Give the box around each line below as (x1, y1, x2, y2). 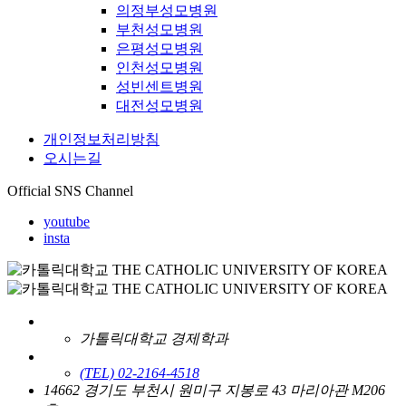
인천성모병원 (116, 59, 203, 75)
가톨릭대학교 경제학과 (80, 330, 228, 346)
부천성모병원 (116, 21, 203, 37)
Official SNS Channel (7, 182, 133, 198)
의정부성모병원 (116, 2, 217, 18)
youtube (43, 213, 90, 229)
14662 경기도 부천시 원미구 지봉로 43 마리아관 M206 (43, 382, 385, 398)
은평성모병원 (116, 40, 203, 56)
